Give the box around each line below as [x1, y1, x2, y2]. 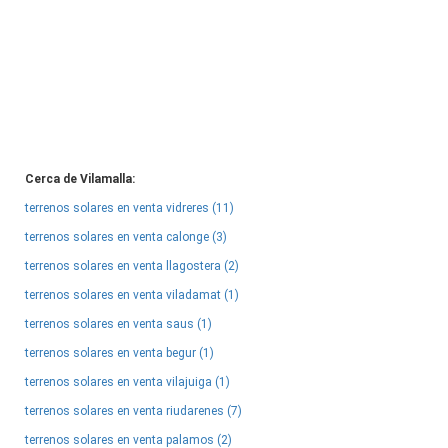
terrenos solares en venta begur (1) [25, 346, 214, 360]
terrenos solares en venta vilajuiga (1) [25, 375, 230, 389]
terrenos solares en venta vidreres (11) [25, 201, 234, 215]
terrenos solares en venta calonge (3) [25, 230, 227, 244]
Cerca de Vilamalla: [25, 172, 135, 186]
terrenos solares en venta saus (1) [25, 317, 212, 331]
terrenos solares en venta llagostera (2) [25, 259, 239, 273]
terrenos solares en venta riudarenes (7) [25, 404, 242, 418]
